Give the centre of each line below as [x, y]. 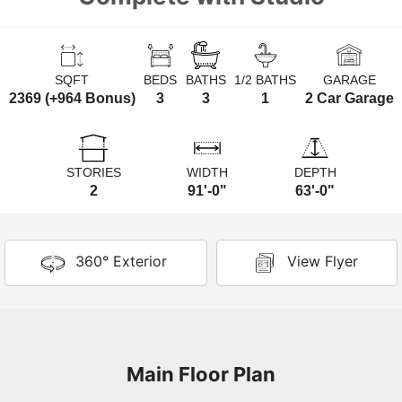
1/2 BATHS [265, 80]
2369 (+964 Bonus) [72, 98]
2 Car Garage [349, 98]
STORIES [93, 172]
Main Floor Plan [201, 374]
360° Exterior [122, 262]
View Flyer [322, 262]
